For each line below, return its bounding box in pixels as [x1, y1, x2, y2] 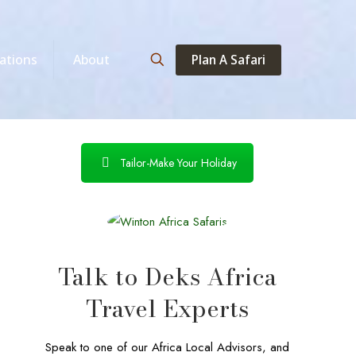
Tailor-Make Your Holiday [120, 155, 237, 171]
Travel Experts [86, 290, 249, 327]
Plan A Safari [192, 50, 265, 68]
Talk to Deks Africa [58, 258, 277, 295]
